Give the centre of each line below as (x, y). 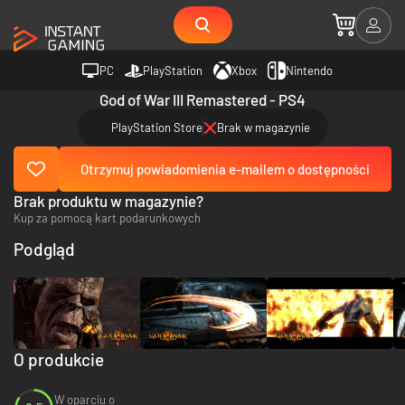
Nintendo (309, 70)
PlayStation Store (156, 127)
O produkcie (59, 359)
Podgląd (44, 249)
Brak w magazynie (263, 127)
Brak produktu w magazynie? (108, 201)
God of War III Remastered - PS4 (202, 99)
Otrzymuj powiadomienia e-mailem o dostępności (225, 169)
